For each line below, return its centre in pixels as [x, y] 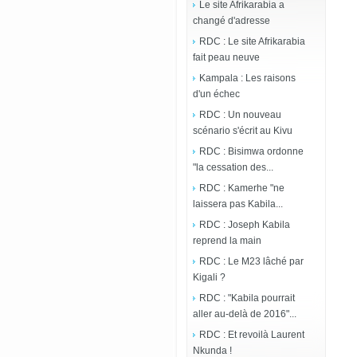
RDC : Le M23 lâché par [251, 261]
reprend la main [227, 241]
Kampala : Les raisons [247, 78]
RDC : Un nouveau [240, 115]
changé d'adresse [231, 21]
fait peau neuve [226, 57]
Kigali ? [209, 277]
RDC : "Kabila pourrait [247, 298]
